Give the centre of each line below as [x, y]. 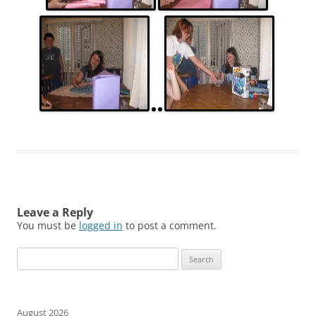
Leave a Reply [55, 212]
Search [30, 255]
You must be [48, 225]
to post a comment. [170, 225]
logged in [101, 225]
